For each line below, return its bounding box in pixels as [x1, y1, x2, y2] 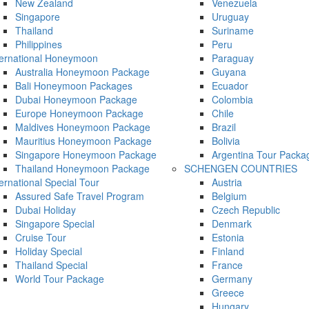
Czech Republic [212, 203, 280, 217]
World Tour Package [15, 272, 104, 286]
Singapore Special [15, 217, 94, 231]
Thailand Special [15, 258, 88, 272]
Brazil [212, 120, 236, 134]
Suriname [212, 23, 254, 38]
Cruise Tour [15, 230, 66, 245]
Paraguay [212, 51, 254, 66]
